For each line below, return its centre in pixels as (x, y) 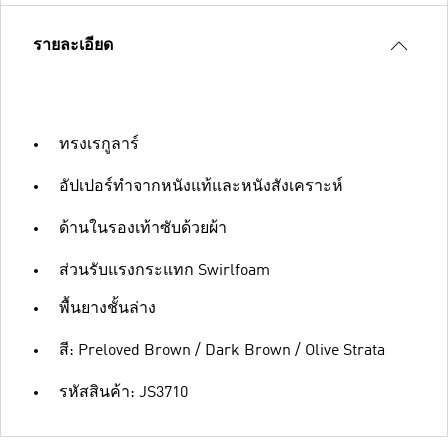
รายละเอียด (73, 45)
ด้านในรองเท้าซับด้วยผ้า (143, 228)
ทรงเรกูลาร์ (99, 144)
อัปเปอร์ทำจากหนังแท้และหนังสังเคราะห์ (201, 186)
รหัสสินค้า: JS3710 (123, 392)
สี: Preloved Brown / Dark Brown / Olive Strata (222, 350)
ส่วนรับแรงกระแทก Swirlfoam (164, 270)
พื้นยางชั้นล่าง (107, 308)
